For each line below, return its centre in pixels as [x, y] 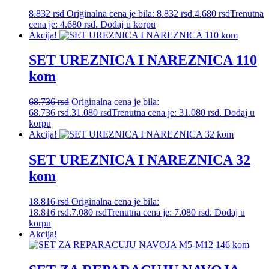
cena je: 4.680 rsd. [63, 24]
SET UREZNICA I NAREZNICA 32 [140, 160]
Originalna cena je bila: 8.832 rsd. [131, 13]
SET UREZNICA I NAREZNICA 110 [143, 60]
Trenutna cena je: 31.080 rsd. [167, 113]
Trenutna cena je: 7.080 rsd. [159, 213]
